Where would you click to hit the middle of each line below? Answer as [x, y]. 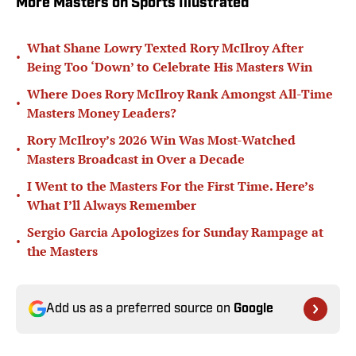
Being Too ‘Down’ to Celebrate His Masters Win [170, 67]
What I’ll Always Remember [112, 205]
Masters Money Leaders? [102, 113]
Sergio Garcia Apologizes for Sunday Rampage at [175, 232]
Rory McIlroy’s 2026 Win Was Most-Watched [161, 140]
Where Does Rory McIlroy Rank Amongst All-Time [180, 94]
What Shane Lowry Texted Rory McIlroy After [165, 48]
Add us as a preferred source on [140, 310]
